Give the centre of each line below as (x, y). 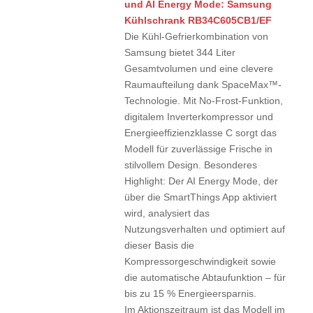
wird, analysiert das (167, 213)
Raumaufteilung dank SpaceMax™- (203, 84)
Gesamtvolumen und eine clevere (198, 68)
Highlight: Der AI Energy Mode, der (201, 181)
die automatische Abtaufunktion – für (205, 277)
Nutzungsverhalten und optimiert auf (204, 229)
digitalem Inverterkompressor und (198, 116)
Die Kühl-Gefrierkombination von (196, 36)
